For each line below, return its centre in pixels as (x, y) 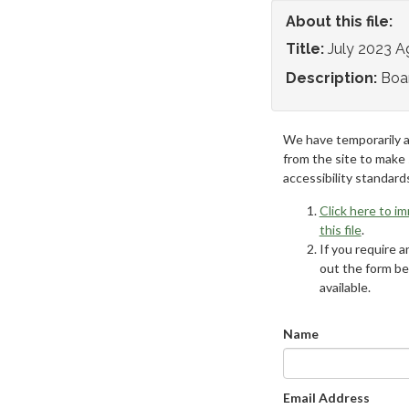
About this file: (339, 21)
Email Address (326, 398)
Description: (331, 78)
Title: (305, 49)
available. (345, 287)
